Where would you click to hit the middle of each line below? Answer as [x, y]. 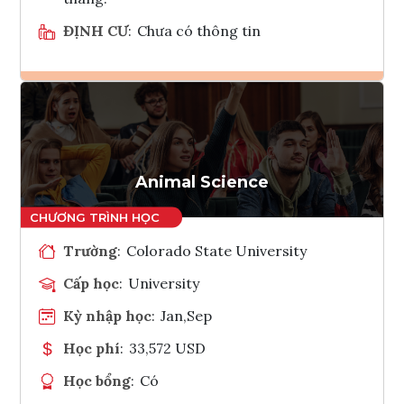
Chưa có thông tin [199, 30]
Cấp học [91, 283]
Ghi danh [225, 110]
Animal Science [202, 182]
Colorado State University [217, 250]
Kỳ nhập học [107, 315]
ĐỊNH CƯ [96, 30]
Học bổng [97, 380]
